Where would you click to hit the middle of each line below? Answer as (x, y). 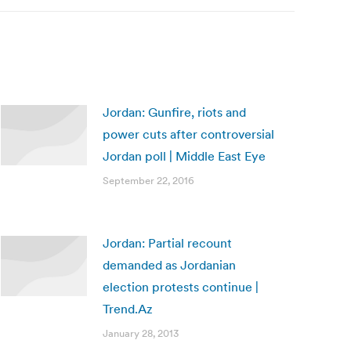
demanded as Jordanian (169, 265)
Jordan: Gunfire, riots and (174, 112)
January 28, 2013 (141, 333)
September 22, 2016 (148, 181)
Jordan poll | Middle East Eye (184, 156)
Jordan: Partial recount (167, 243)
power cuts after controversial (188, 134)
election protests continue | (181, 287)
